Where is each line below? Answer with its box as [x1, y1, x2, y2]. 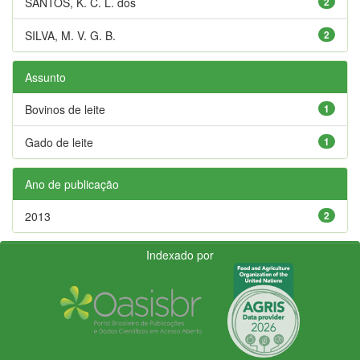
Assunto [25, 68, 66, 85]
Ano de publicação [25, 175, 119, 192]
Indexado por [146, 246, 214, 263]
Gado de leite [25, 133, 93, 150]
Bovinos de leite [25, 100, 105, 117]
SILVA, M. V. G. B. [25, 27, 116, 43]
